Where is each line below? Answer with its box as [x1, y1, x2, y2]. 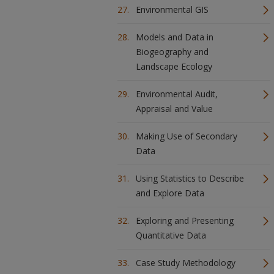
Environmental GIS [136, 4, 209, 15]
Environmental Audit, [136, 88, 218, 100]
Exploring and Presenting [136, 215, 234, 226]
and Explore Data [136, 187, 204, 199]
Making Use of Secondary [136, 130, 237, 142]
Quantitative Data [136, 229, 206, 241]
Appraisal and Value [136, 103, 213, 114]
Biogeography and [136, 46, 209, 57]
